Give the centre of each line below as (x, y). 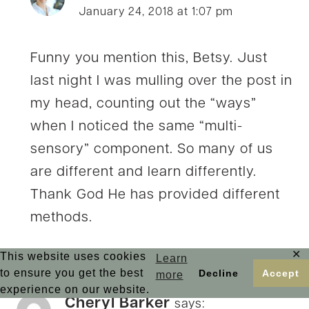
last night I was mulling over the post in (161, 81)
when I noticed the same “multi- (137, 127)
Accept (281, 273)
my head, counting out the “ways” (143, 104)
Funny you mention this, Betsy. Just (149, 58)
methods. (61, 218)
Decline (219, 273)
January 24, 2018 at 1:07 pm (156, 12)
